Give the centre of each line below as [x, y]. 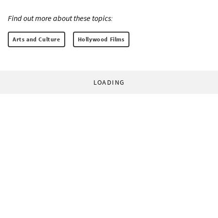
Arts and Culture [36, 39]
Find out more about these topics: [60, 18]
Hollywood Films [101, 39]
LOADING [109, 82]
